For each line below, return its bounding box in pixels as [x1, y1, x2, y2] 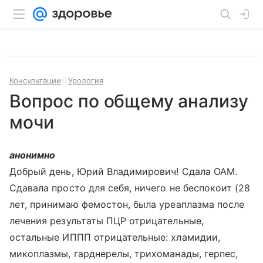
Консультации [9, 76, 61, 85]
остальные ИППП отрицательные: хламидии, [9, 231, 220, 243]
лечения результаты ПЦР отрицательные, [9, 215, 204, 227]
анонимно [9, 149, 56, 161]
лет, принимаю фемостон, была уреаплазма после [9, 198, 245, 210]
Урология [68, 76, 103, 85]
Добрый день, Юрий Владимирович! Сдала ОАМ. [9, 166, 238, 177]
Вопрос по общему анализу [9, 90, 248, 112]
